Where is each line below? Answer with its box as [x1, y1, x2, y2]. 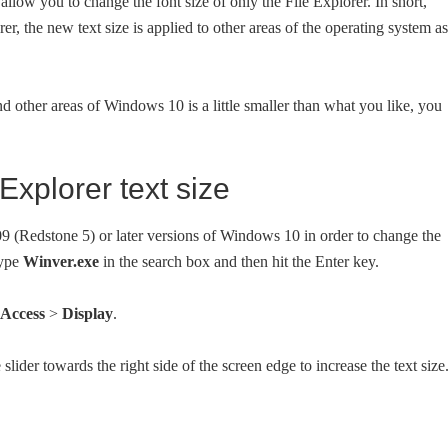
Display [62, 305, 113, 322]
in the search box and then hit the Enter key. [99, 253, 379, 270]
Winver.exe [23, 253, 99, 270]
